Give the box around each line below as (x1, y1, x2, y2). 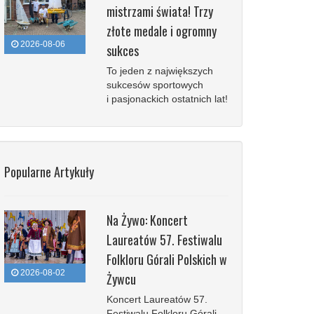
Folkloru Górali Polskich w (106, 250, 227, 268)
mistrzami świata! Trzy (106, 2, 213, 20)
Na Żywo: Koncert (106, 211, 188, 229)
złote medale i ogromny (106, 22, 217, 40)
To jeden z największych (106, 65, 213, 76)
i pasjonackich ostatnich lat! (106, 93, 228, 104)
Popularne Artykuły (4, 163, 94, 181)
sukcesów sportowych (106, 79, 203, 90)
